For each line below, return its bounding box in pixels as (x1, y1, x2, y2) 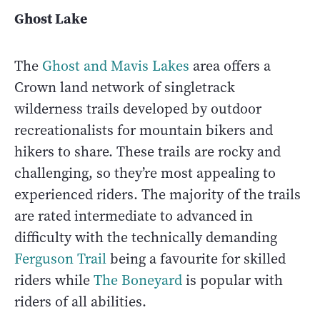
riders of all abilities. (14, 292, 150, 312)
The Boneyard (94, 271, 182, 291)
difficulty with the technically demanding (14, 228, 277, 248)
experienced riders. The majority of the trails (14, 185, 301, 205)
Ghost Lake (14, 9, 87, 29)
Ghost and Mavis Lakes (42, 56, 189, 76)
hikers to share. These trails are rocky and (14, 142, 281, 162)
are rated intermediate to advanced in (14, 206, 253, 226)
